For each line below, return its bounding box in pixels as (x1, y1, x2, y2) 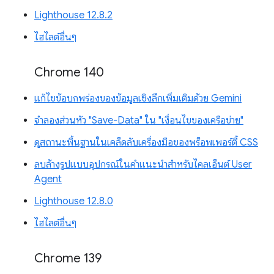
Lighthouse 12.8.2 (34, 9, 113, 22)
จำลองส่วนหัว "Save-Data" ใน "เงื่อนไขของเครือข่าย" (34, 114, 243, 127)
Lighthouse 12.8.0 (34, 195, 113, 208)
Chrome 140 (34, 65, 104, 81)
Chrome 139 (34, 251, 102, 267)
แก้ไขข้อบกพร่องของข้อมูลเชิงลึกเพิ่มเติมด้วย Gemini (34, 92, 242, 105)
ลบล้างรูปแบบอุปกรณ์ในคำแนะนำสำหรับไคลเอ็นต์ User (34, 158, 252, 171)
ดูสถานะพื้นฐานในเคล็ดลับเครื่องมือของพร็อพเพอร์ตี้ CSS (34, 136, 258, 149)
